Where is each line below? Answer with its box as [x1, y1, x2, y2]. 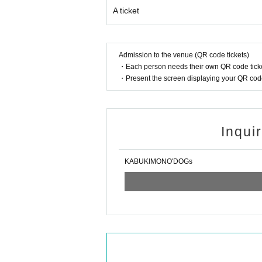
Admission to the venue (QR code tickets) [119, 51, 249, 59]
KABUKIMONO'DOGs [125, 157, 192, 166]
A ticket [113, 6, 139, 15]
